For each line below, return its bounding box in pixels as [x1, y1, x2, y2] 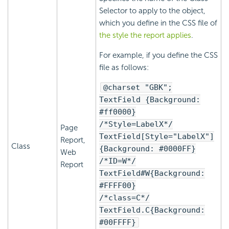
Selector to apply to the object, [99, 6, 205, 16]
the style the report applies [99, 31, 191, 40]
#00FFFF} [99, 218, 136, 227]
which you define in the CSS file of [99, 18, 217, 28]
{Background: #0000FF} [99, 144, 196, 154]
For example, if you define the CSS [99, 51, 218, 60]
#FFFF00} [99, 181, 136, 191]
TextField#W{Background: [99, 169, 205, 178]
